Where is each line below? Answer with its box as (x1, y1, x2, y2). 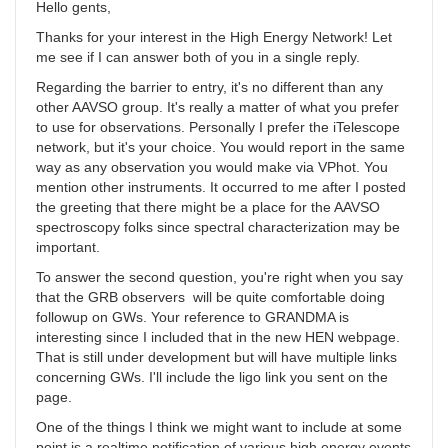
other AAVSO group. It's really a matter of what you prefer (36, 99, 399, 116)
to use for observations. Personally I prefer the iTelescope (36, 119, 400, 136)
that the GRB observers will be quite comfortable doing (36, 289, 385, 306)
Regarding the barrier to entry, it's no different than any (36, 79, 383, 96)
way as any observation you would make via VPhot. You (36, 159, 388, 176)
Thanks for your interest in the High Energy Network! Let (36, 29, 392, 46)
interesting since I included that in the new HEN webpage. (36, 329, 400, 346)
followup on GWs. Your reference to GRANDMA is (36, 309, 349, 326)
